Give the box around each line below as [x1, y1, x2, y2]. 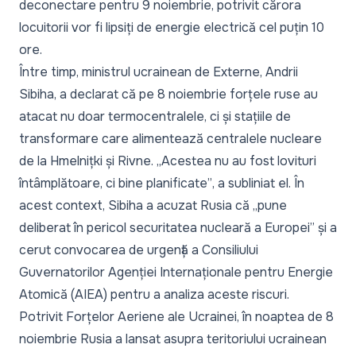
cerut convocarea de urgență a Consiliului [19, 242, 258, 258]
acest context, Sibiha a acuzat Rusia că [19, 197, 253, 214]
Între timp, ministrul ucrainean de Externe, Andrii [19, 64, 298, 80]
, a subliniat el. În [212, 175, 304, 192]
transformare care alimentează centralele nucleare [19, 130, 322, 147]
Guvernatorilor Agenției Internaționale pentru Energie [19, 264, 333, 281]
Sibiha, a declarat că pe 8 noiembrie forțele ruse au [19, 86, 318, 103]
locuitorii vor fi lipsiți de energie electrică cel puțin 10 [19, 19, 324, 36]
